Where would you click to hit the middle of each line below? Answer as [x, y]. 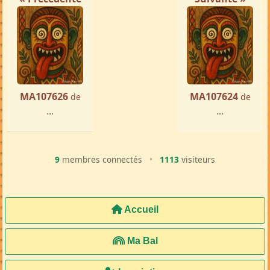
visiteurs [197, 160]
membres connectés [102, 160]
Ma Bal [141, 241]
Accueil [140, 210]
